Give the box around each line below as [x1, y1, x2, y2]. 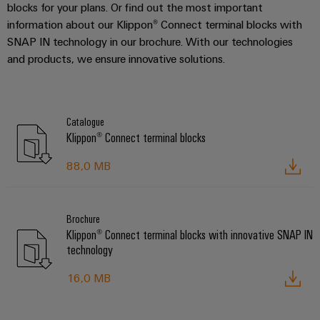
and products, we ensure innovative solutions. [7, 51, 225, 66]
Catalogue [66, 114, 104, 129]
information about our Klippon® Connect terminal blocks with [7, 16, 302, 31]
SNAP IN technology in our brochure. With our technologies [7, 34, 293, 49]
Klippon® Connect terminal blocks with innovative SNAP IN [66, 226, 313, 243]
